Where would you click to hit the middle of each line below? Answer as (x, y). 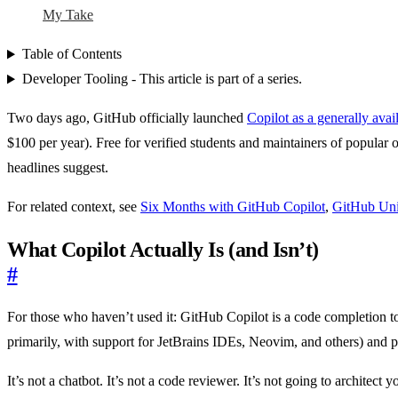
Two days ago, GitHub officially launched (127, 118)
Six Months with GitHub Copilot (233, 207)
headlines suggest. (58, 168)
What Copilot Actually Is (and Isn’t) (163, 250)
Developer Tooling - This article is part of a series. (162, 79)
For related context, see (74, 207)
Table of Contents (72, 54)
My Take (68, 15)
